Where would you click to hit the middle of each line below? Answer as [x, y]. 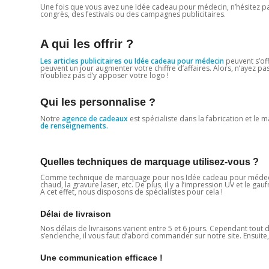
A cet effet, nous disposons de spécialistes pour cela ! [131, 192]
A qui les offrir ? [87, 44]
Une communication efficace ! [101, 258]
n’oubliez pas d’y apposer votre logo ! [104, 75]
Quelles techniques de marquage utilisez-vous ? [150, 162]
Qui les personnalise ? [98, 102]
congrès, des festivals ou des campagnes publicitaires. [133, 14]
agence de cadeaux [95, 118]
